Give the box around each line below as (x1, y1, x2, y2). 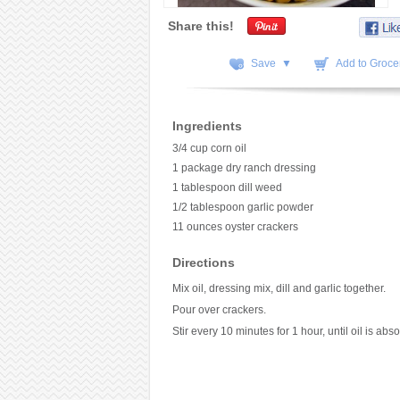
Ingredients (171, 119, 242, 133)
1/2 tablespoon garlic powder (171, 201, 313, 213)
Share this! (167, 19, 234, 33)
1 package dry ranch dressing (171, 162, 316, 174)
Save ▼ (250, 57, 292, 70)
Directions (171, 255, 235, 270)
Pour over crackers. (171, 304, 266, 316)
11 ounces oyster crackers (171, 221, 298, 233)
